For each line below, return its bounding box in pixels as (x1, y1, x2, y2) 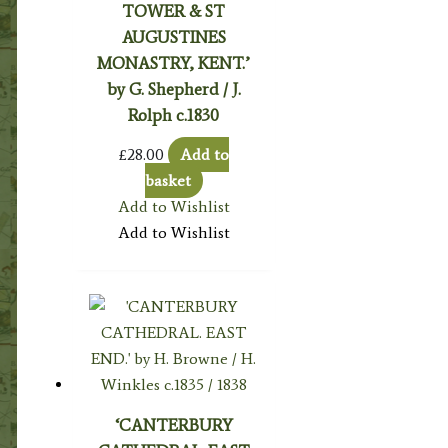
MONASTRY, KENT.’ (97, 52, 251, 73)
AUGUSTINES (121, 26, 226, 47)
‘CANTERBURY (114, 415, 233, 436)
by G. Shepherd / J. (106, 78, 241, 99)
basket (144, 170, 191, 190)
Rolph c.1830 (128, 104, 220, 125)
